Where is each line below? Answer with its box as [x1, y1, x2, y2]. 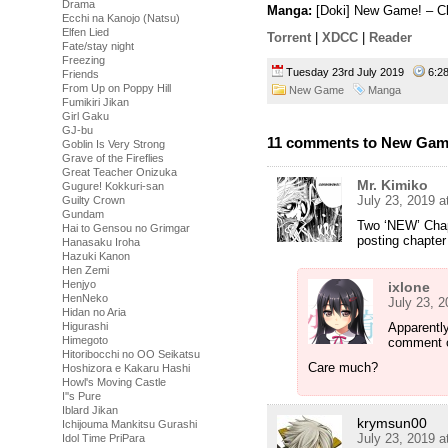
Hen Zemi [62, 264, 109, 276]
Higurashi [62, 320, 108, 332]
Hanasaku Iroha [62, 236, 140, 248]
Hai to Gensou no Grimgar [62, 222, 190, 234]
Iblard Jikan [62, 404, 118, 416]
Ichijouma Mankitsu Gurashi [62, 418, 197, 430]
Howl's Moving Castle [62, 376, 166, 388]
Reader [369, 30, 412, 46]
